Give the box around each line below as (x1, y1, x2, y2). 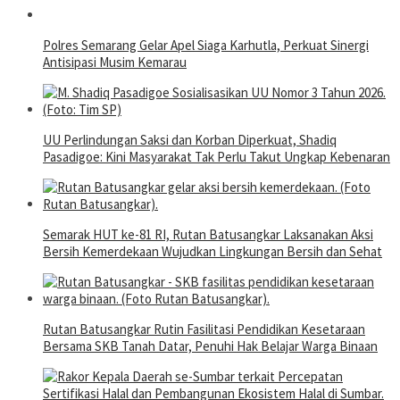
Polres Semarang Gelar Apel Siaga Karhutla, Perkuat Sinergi (43, 37, 369, 54)
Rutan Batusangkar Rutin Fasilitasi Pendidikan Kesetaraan (43, 321, 365, 338)
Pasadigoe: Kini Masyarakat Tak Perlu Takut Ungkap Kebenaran (43, 148, 390, 166)
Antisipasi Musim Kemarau (43, 54, 187, 71)
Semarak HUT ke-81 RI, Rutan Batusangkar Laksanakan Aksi (43, 226, 373, 244)
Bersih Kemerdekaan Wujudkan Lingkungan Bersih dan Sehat (43, 243, 382, 261)
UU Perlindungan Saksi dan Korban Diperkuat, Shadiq (43, 131, 337, 149)
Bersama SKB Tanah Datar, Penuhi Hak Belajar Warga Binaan (43, 337, 378, 355)
